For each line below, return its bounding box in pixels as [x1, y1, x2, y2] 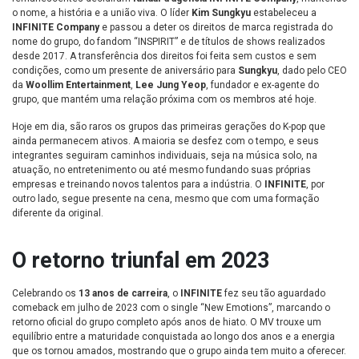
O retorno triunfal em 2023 [12, 248, 269, 274]
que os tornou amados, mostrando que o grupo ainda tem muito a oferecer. [12, 345, 346, 357]
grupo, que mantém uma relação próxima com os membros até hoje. [12, 94, 317, 106]
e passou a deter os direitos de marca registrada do [99, 22, 333, 34]
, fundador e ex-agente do [206, 79, 319, 91]
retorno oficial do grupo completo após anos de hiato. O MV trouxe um [12, 317, 321, 329]
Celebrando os [12, 288, 79, 300]
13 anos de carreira [79, 288, 167, 300]
